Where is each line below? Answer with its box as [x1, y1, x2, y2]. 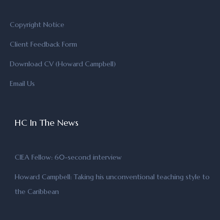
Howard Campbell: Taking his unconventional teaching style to [15, 172, 210, 181]
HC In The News [15, 117, 79, 128]
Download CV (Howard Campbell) [10, 59, 116, 68]
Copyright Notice [10, 20, 64, 29]
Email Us [10, 79, 35, 88]
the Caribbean [15, 187, 59, 196]
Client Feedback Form [10, 40, 77, 49]
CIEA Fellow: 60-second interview [15, 153, 122, 162]
